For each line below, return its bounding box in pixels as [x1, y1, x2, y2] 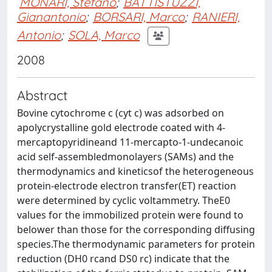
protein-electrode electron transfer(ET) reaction [17, 179, 236, 192]
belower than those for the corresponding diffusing [17, 223, 255, 236]
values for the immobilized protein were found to [17, 208, 243, 222]
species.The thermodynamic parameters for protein [17, 237, 255, 251]
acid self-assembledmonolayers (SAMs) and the [17, 150, 234, 163]
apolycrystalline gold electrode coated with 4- [17, 121, 225, 134]
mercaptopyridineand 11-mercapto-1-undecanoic [17, 135, 243, 149]
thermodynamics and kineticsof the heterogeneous [17, 165, 254, 178]
